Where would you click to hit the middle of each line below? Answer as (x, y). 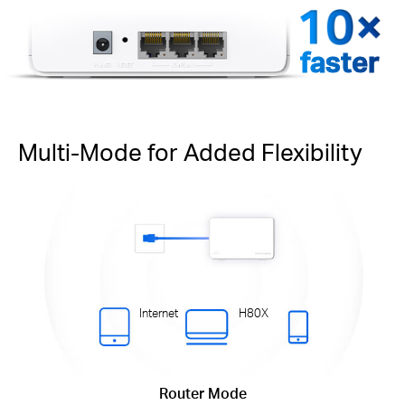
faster (339, 62)
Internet (159, 312)
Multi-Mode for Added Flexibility (190, 151)
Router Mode (202, 394)
